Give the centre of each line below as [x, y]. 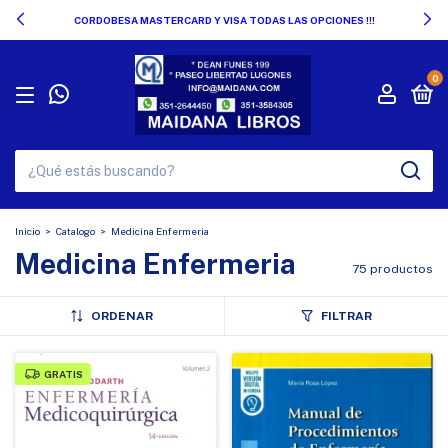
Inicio [27, 231]
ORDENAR [121, 316]
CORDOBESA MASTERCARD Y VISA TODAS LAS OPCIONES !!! [224, 20]
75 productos [392, 269]
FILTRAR [346, 316]
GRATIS [63, 374]
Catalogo [75, 231]
